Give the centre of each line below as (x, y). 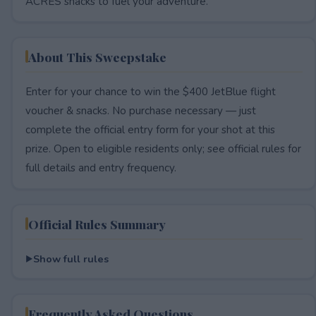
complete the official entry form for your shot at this (150, 129)
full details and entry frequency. (101, 168)
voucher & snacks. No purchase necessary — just (140, 110)
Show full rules (71, 259)
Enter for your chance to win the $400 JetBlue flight (150, 91)
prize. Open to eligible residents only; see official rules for (163, 148)
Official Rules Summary (97, 224)
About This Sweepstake (97, 56)
